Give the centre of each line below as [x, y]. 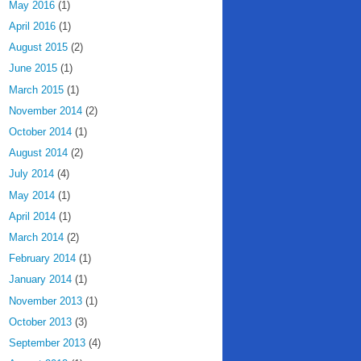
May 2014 [32, 195]
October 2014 [40, 131]
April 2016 [32, 26]
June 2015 [33, 68]
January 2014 [40, 280]
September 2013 [47, 343]
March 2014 [36, 237]
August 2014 [38, 153]
